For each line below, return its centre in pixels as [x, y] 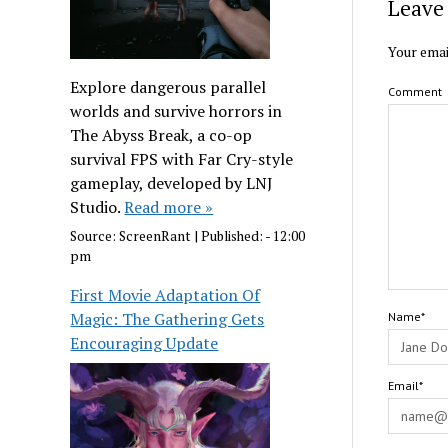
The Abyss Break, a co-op [161, 135]
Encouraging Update [144, 342]
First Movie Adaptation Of [165, 294]
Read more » [169, 207]
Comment [414, 91]
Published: [233, 235]
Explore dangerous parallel [168, 87]
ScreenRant [155, 235]
